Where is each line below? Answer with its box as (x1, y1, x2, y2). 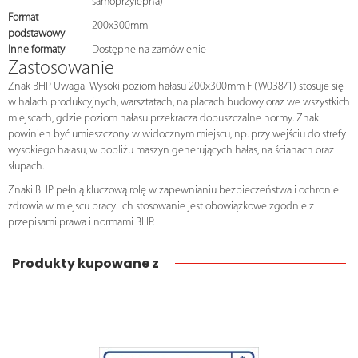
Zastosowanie (8, 59, 114, 79)
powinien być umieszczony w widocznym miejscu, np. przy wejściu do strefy (8, 129, 346, 141)
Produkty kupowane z (12, 253, 159, 272)
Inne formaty (8, 44, 65, 57)
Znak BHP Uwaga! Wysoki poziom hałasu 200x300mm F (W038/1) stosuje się (8, 81, 344, 93)
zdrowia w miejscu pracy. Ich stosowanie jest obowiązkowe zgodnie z (8, 201, 314, 213)
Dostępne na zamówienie (92, 44, 206, 57)
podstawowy (8, 28, 65, 41)
